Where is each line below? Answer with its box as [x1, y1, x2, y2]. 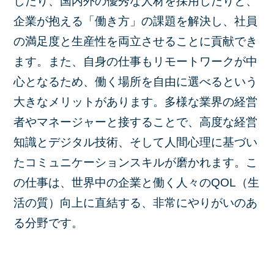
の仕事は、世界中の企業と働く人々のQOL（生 [13, 176, 260, 189]
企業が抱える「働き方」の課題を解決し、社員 [13, 14, 258, 28]
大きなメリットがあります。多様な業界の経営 [13, 95, 258, 108]
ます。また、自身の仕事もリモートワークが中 [13, 54, 258, 68]
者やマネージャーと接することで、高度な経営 [13, 115, 258, 128]
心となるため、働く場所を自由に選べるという [13, 75, 258, 88]
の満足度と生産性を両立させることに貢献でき [13, 34, 258, 48]
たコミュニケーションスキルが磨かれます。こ [13, 155, 258, 169]
